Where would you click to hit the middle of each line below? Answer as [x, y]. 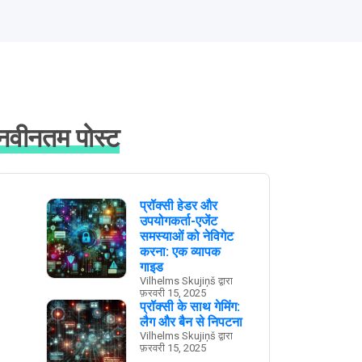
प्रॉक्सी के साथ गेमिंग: [190, 307]
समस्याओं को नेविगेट [187, 236]
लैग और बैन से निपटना [191, 322]
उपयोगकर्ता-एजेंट [179, 221]
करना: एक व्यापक [180, 252]
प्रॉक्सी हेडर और [179, 206]
